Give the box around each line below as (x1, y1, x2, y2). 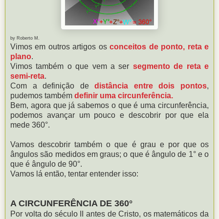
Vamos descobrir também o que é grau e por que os (10, 140, 209, 149)
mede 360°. (10, 120, 50, 129)
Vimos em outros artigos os (10, 42, 110, 51)
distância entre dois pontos (94, 81, 207, 90)
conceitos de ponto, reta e (109, 42, 209, 51)
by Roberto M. (10, 35, 40, 41)
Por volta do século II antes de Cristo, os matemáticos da (10, 209, 209, 218)
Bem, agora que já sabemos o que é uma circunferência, (10, 101, 209, 109)
